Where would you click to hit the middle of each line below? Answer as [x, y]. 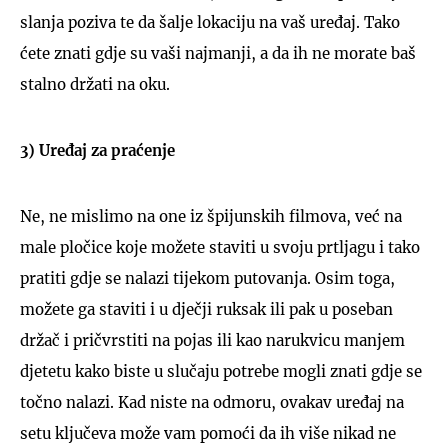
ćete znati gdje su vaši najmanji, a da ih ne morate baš [218, 53]
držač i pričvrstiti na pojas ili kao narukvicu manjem [212, 340]
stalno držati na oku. [95, 84]
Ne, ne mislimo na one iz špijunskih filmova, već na [211, 216]
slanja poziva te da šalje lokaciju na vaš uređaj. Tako [210, 22]
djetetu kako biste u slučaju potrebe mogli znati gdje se [221, 371]
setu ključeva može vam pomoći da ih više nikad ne [208, 433]
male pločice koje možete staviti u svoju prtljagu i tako [220, 247]
